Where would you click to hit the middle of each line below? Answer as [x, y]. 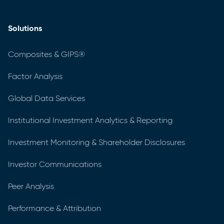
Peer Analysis [31, 186]
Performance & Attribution [54, 208]
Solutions [25, 28]
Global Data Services [46, 98]
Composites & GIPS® [46, 54]
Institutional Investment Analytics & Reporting [90, 120]
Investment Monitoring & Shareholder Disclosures [96, 142]
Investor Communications [55, 164]
